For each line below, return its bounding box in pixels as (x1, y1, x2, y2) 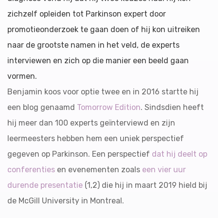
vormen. (7, 72, 37, 81)
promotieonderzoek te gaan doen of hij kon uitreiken (7, 25, 200, 34)
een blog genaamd (7, 103, 77, 112)
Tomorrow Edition (77, 103, 141, 112)
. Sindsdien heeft (141, 103, 204, 112)
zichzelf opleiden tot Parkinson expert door (7, 9, 166, 18)
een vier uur (142, 165, 186, 174)
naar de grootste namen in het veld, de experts (7, 40, 180, 50)
